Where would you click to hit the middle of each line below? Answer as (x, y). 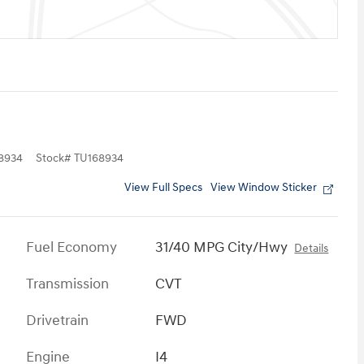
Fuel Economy (71, 247)
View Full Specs (163, 187)
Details (312, 248)
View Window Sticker (264, 187)
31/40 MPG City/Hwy (222, 247)
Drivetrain (57, 320)
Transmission (67, 284)
